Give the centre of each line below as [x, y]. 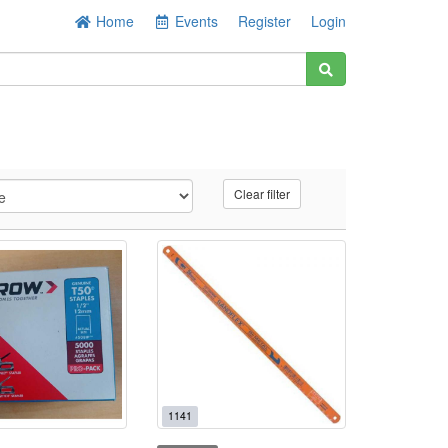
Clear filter [262, 193]
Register [264, 21]
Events [196, 21]
